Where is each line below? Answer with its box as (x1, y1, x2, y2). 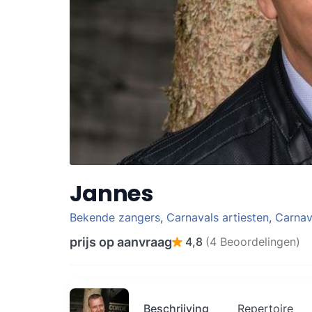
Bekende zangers (70, 210, 160, 225)
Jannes (70, 178, 154, 210)
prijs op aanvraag (70, 234, 172, 249)
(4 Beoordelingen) (205, 234, 300, 249)
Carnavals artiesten (166, 210, 269, 225)
